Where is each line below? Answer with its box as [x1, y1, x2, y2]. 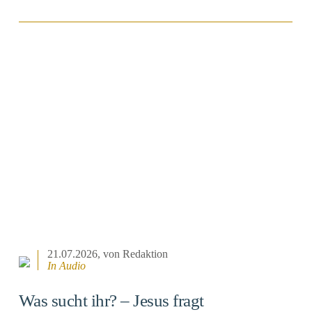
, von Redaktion [97, 248, 169, 260]
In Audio [47, 260, 86, 272]
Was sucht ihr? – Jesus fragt [18, 291, 204, 311]
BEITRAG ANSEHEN [107, 54, 205, 64]
